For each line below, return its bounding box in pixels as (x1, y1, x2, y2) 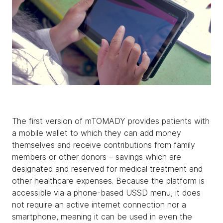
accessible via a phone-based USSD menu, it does (12, 187, 201, 198)
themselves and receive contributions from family (12, 139, 195, 150)
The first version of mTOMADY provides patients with (12, 115, 210, 126)
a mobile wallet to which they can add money (12, 127, 181, 138)
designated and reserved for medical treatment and (12, 163, 203, 174)
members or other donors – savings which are (12, 151, 181, 162)
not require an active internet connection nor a (12, 199, 186, 210)
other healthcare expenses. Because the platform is (12, 175, 205, 186)
